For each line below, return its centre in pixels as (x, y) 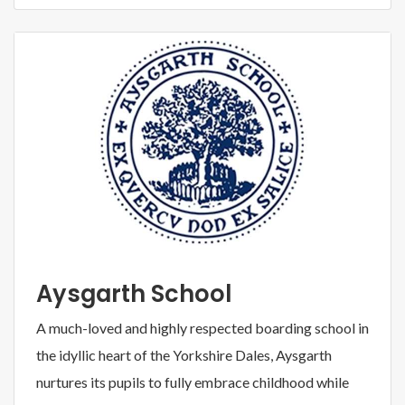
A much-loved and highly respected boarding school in (202, 327)
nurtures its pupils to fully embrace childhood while (193, 381)
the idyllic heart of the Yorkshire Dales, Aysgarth (184, 354)
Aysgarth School (134, 293)
